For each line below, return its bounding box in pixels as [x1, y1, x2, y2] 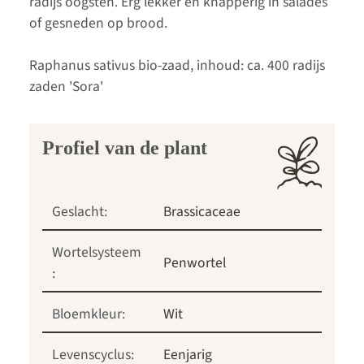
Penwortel [163, 252, 226, 273]
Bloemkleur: [52, 303, 125, 324]
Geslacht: [52, 201, 107, 222]
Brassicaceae [163, 201, 240, 222]
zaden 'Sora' [29, 76, 103, 97]
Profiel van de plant [42, 136, 207, 158]
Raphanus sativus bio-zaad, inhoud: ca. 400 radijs [29, 54, 325, 76]
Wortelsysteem [52, 241, 141, 262]
